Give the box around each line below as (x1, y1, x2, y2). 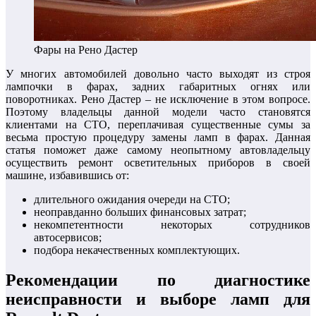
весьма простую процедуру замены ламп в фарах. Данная (6, 131, 310, 144)
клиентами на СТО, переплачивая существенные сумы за (6, 119, 310, 131)
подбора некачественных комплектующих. (34, 244, 240, 257)
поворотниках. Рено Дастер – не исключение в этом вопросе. (6, 93, 310, 106)
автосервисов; (34, 231, 102, 244)
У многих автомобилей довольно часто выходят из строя (6, 68, 310, 80)
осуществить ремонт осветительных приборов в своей (6, 157, 310, 169)
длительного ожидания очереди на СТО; (34, 193, 230, 206)
